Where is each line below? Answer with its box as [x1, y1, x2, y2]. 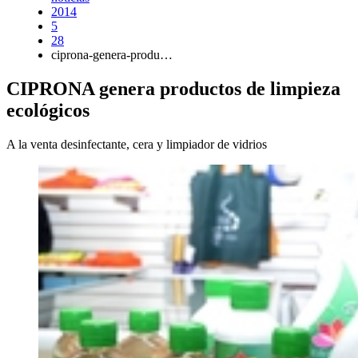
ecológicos [6, 99, 89, 121]
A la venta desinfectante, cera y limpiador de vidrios [6, 137, 267, 151]
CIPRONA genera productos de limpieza [6, 78, 340, 99]
